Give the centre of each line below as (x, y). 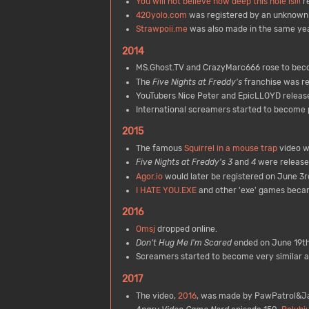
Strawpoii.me (161, 29)
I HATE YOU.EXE (166, 190)
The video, (157, 296)
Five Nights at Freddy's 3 (184, 162)
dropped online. (186, 229)
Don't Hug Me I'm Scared (183, 243)
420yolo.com (161, 16)
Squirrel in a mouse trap (230, 149)
